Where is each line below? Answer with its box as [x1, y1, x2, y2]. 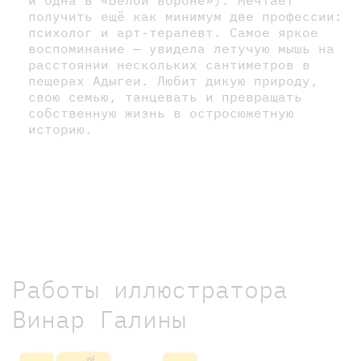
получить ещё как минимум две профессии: [28, 7, 342, 24]
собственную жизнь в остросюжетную [28, 104, 294, 121]
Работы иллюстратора [12, 272, 288, 305]
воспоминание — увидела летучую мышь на [28, 39, 334, 56]
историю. [28, 120, 93, 137]
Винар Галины [12, 302, 186, 334]
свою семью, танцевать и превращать [28, 88, 302, 105]
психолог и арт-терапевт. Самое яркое [28, 23, 318, 40]
